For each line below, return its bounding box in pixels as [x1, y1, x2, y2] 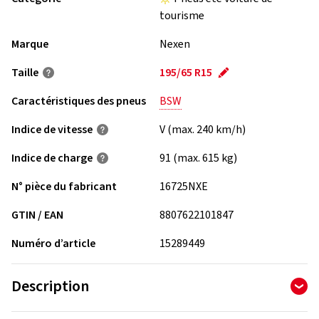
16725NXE [159, 179, 208, 194]
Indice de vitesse [11, 122, 93, 137]
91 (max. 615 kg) [159, 150, 237, 166]
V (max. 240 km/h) [159, 122, 246, 137]
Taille [11, 65, 38, 80]
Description [11, 275, 89, 298]
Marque [11, 36, 48, 52]
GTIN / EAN [11, 207, 63, 223]
